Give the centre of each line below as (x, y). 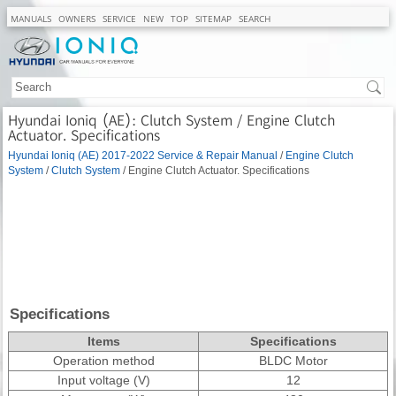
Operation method (103, 360)
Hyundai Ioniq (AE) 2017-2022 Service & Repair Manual (143, 155)
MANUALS (31, 19)
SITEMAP (213, 19)
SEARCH (255, 19)
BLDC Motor (293, 360)
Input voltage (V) (103, 380)
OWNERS (77, 19)
